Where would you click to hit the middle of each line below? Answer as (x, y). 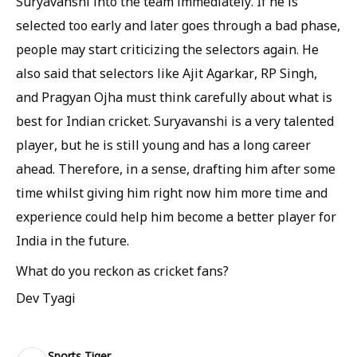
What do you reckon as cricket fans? (122, 271)
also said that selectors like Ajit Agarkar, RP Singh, (167, 73)
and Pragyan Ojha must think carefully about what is (174, 97)
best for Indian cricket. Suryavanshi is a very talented (175, 121)
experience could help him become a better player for (176, 217)
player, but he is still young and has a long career (163, 145)
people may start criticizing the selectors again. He (167, 49)
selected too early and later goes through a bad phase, (178, 25)
